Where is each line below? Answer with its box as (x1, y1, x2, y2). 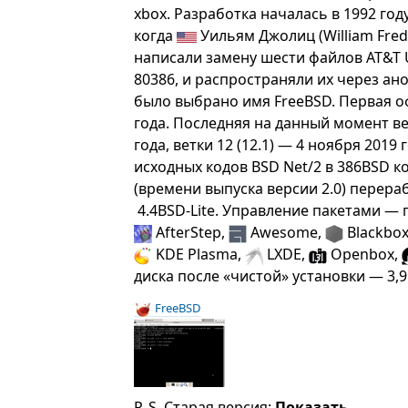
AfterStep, (152, 222, 229, 242)
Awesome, (247, 222, 326, 242)
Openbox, (327, 244, 403, 264)
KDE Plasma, (152, 244, 246, 264)
